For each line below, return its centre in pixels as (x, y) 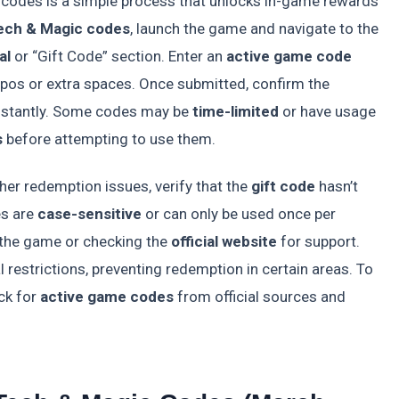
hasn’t (337, 186)
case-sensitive (90, 213)
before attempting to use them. (109, 139)
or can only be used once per (239, 213)
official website (224, 241)
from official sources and (260, 296)
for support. (318, 241)
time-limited (236, 112)
